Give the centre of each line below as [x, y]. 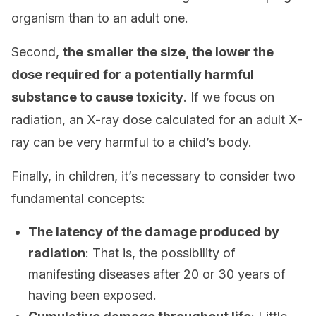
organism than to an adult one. [100, 18]
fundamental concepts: [78, 199]
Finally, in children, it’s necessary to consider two [153, 176]
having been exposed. [92, 295]
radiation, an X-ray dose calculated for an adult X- [157, 120]
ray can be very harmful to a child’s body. [132, 142]
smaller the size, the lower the [180, 52]
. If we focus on [229, 97]
